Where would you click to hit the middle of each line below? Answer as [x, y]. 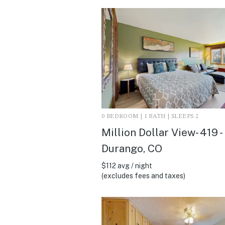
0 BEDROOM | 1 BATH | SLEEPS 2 [150, 116]
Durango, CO [132, 148]
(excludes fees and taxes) [143, 176]
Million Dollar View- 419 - [161, 132]
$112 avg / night [127, 165]
